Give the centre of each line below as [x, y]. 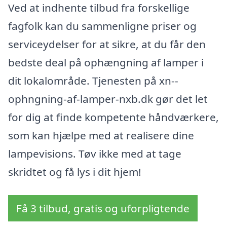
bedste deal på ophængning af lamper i [106, 63]
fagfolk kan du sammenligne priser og [102, 26]
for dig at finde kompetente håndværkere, [113, 117]
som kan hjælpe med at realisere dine [101, 136]
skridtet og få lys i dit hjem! [75, 172]
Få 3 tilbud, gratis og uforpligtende [103, 208]
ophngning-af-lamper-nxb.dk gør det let [108, 99]
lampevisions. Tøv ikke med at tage [95, 154]
